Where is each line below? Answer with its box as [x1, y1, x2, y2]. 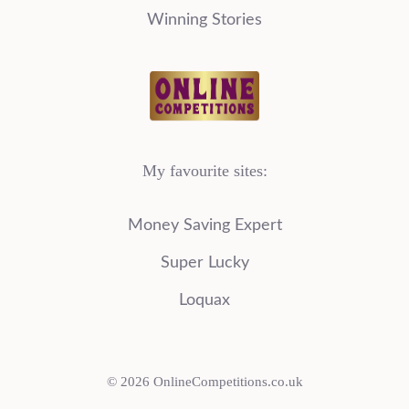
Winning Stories [147, 12, 262, 29]
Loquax [179, 292, 230, 309]
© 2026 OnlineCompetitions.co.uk [106, 374, 303, 390]
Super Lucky [160, 255, 249, 272]
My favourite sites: [142, 162, 267, 181]
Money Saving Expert [127, 217, 282, 235]
